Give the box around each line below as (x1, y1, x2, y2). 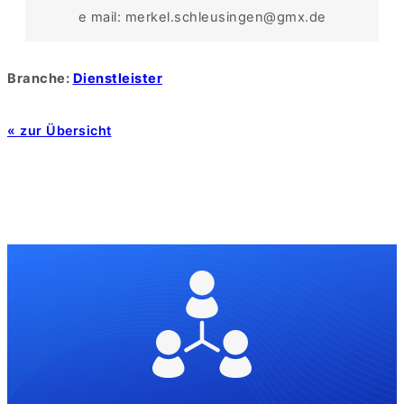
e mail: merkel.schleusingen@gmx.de (78, 9, 326, 26)
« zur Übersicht (7, 122, 112, 138)
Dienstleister (72, 69, 162, 87)
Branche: (7, 69, 73, 87)
